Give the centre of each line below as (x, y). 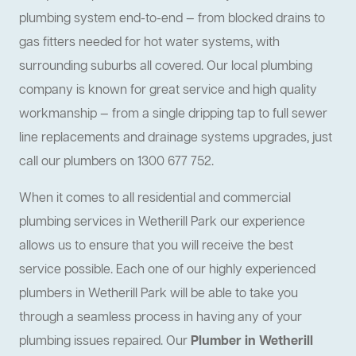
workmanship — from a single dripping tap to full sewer (173, 115)
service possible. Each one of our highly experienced (167, 271)
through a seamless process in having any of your (161, 318)
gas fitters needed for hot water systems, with (149, 43)
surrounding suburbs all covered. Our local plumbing (166, 67)
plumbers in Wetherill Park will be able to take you (159, 294)
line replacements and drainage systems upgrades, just (176, 139)
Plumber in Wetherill (252, 342)
